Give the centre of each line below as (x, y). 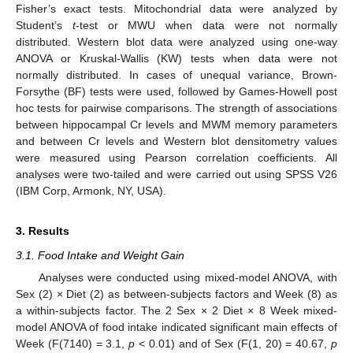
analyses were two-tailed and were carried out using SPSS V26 (176, 174)
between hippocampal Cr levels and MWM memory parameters (176, 124)
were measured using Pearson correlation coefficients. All (176, 157)
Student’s (44, 25)
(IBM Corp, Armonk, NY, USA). (91, 190)
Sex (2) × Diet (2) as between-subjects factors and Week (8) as (176, 294)
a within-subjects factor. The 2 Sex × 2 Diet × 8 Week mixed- (176, 310)
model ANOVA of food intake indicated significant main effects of (176, 327)
